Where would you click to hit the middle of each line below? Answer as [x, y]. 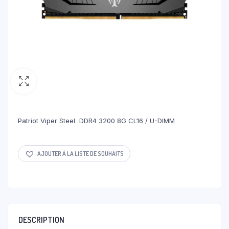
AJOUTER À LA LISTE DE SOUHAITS [81, 153]
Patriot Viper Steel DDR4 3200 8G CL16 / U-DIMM [96, 121]
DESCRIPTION [41, 220]
